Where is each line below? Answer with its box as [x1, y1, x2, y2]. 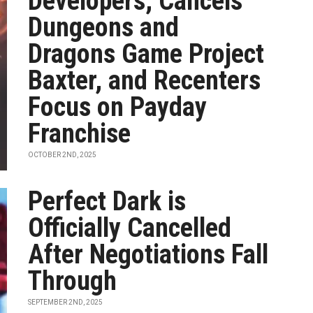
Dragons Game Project [28, 38, 265, 69]
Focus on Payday [28, 92, 208, 122]
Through [28, 265, 117, 296]
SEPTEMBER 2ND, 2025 [28, 298, 103, 306]
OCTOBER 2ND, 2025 [28, 151, 97, 159]
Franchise [28, 118, 131, 149]
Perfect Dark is [28, 186, 187, 217]
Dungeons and [28, 12, 180, 43]
